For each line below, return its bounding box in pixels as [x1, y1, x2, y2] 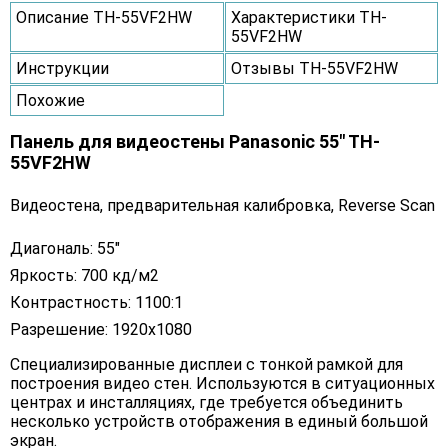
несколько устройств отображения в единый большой [10, 412, 428, 432]
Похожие [16, 91, 85, 111]
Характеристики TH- [230, 8, 387, 28]
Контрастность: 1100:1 [10, 293, 183, 313]
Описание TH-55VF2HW [16, 8, 192, 28]
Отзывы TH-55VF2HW [230, 59, 398, 79]
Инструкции [16, 59, 109, 79]
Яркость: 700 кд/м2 [10, 266, 159, 286]
